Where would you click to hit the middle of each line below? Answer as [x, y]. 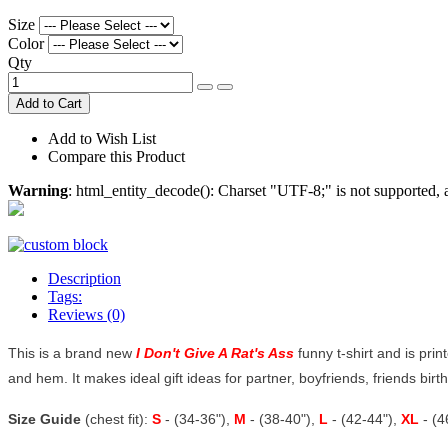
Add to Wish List [102, 138]
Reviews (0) [86, 314]
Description [84, 278]
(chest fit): [116, 418]
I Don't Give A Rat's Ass [217, 352]
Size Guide [44, 418]
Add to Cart [49, 103]
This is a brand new [72, 352]
